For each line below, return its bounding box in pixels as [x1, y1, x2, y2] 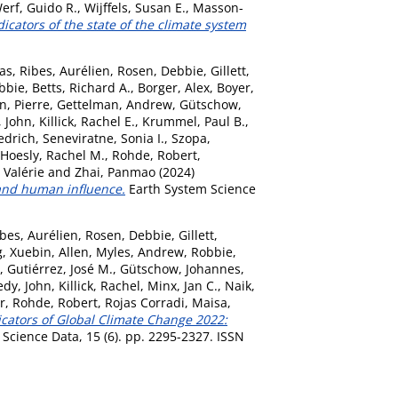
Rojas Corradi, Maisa [105, 293, 227, 311]
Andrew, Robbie [138, 243, 233, 260]
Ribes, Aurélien [20, 61, 110, 79]
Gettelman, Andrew [57, 95, 172, 113]
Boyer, [217, 78, 254, 96]
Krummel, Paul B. [142, 112, 245, 130]
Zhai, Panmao [75, 163, 155, 180]
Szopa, [171, 129, 211, 147]
